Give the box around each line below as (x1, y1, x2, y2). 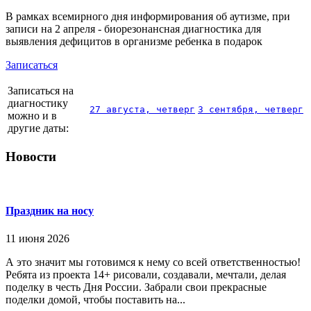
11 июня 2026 (6, 232, 69, 244)
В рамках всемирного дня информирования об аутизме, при (6, 10, 290, 22)
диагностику (8, 96, 68, 109)
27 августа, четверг (90, 103, 195, 115)
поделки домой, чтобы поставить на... (6, 293, 185, 305)
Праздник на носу (6, 205, 94, 217)
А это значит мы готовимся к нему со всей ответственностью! (6, 255, 301, 268)
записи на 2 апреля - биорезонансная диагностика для (6, 22, 261, 35)
